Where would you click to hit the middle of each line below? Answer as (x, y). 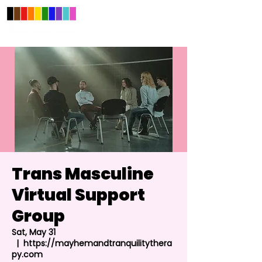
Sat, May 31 (34, 232)
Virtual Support (78, 195)
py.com (27, 254)
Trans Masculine (83, 174)
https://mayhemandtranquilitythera (98, 243)
